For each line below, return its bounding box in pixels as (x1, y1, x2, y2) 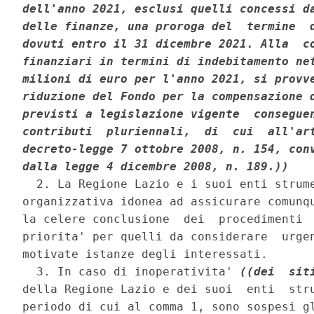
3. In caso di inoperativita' (22, 265, 240, 279)
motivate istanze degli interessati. (22, 247, 275, 261)
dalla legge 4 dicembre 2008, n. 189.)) (22, 160, 289, 174)
